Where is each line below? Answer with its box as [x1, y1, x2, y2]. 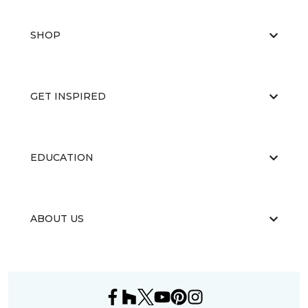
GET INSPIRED [30, 90, 106, 103]
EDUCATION [30, 151, 93, 164]
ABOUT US [30, 212, 84, 225]
